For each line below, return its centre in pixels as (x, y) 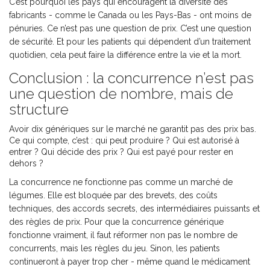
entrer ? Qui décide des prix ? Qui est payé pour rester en (121, 152)
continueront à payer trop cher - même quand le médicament (130, 262)
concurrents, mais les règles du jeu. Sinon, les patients (115, 249)
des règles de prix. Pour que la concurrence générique (116, 222)
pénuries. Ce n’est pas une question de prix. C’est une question (130, 29)
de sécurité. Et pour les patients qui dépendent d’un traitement (130, 42)
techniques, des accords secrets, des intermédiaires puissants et (134, 209)
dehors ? (26, 164)
